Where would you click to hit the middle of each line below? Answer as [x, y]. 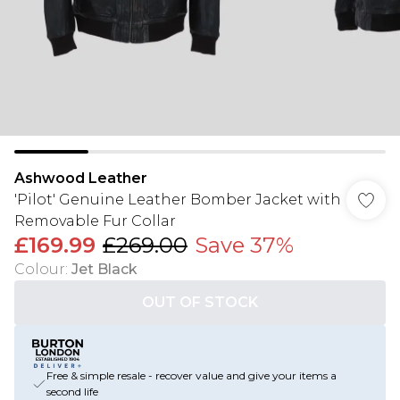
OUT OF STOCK [200, 302]
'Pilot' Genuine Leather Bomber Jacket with [178, 200]
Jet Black [104, 269]
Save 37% [244, 245]
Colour [40, 269]
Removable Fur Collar [95, 221]
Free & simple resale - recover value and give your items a [192, 375]
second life [72, 392]
